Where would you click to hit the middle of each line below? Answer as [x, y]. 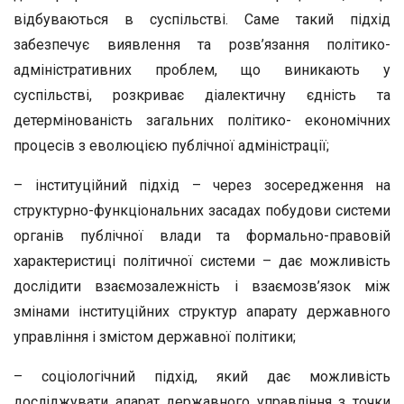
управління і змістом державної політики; [155, 337]
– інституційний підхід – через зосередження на [202, 185]
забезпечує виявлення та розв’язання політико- [202, 45]
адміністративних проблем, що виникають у [202, 70]
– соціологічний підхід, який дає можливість [202, 376]
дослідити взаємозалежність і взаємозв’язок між [202, 286]
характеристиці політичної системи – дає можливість [202, 261]
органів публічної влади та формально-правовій [202, 236]
